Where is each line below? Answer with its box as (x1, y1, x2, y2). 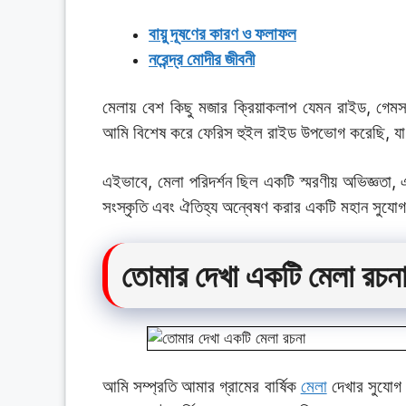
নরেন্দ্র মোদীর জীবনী (149, 48, 255, 70)
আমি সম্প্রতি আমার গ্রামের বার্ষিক (102, 375, 301, 397)
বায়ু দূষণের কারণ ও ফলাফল (149, 23, 296, 44)
